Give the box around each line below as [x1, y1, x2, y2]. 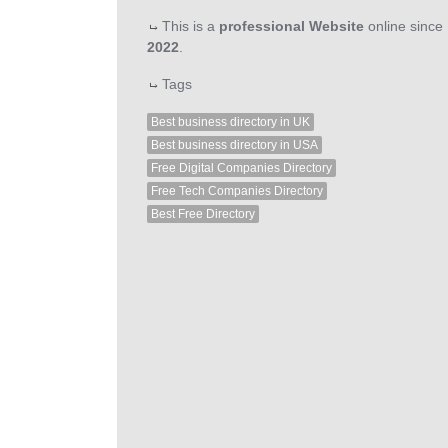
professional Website [219, 18, 364, 35]
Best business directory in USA [151, 138, 318, 153]
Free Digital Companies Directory [151, 161, 332, 176]
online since [364, 18, 443, 35]
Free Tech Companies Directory [151, 184, 323, 199]
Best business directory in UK [151, 115, 310, 130]
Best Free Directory [151, 207, 255, 222]
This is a [158, 18, 219, 35]
